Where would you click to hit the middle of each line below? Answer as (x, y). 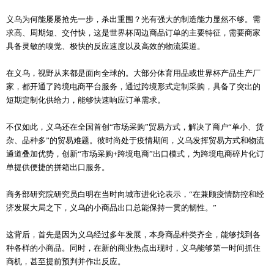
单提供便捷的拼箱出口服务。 (58, 168)
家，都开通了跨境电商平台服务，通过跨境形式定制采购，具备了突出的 (133, 87)
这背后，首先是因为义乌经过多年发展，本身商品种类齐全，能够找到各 (133, 235)
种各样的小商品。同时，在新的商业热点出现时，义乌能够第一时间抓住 (133, 248)
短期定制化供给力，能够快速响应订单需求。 (86, 100)
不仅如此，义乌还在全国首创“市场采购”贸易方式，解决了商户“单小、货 (135, 127)
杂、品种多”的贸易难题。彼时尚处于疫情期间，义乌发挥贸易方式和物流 (135, 141)
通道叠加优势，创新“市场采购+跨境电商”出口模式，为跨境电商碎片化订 (135, 154)
